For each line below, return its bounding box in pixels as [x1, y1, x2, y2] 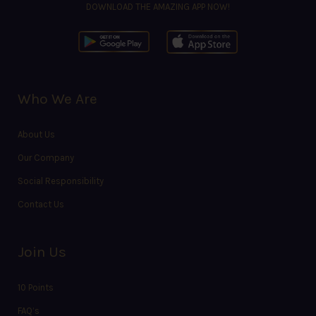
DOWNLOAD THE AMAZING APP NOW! [86, 1, 230, 13]
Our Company [18, 152, 74, 163]
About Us [18, 128, 55, 140]
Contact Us [18, 198, 64, 209]
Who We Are [18, 90, 97, 107]
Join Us [18, 243, 66, 260]
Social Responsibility [18, 175, 104, 186]
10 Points [18, 281, 54, 293]
